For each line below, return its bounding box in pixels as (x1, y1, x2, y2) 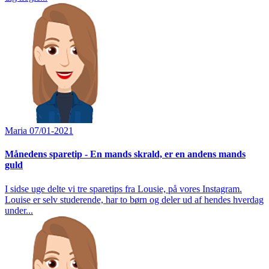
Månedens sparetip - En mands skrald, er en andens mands (5, 149, 246, 160)
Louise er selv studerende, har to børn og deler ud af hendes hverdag (5, 194, 264, 205)
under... (5, 205, 33, 216)
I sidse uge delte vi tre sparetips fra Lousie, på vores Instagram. (5, 183, 242, 194)
